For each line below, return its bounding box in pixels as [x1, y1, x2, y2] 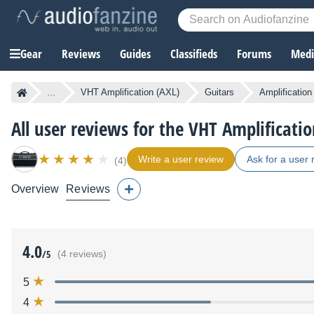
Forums [237, 46, 271, 62]
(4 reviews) [57, 249, 107, 260]
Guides [120, 46, 151, 62]
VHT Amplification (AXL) [81, 87, 179, 98]
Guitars [205, 87, 234, 98]
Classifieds [170, 46, 217, 62]
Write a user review [138, 153, 224, 165]
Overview [11, 183, 60, 196]
